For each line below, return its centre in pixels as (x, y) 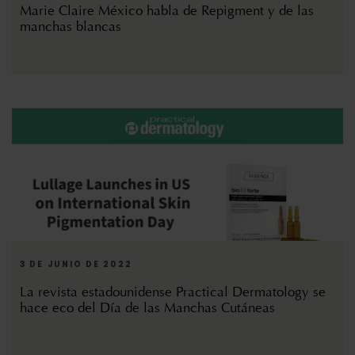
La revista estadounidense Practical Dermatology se (173, 292)
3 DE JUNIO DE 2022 (76, 265)
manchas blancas (71, 27)
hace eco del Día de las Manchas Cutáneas (147, 308)
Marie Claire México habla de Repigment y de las (167, 11)
